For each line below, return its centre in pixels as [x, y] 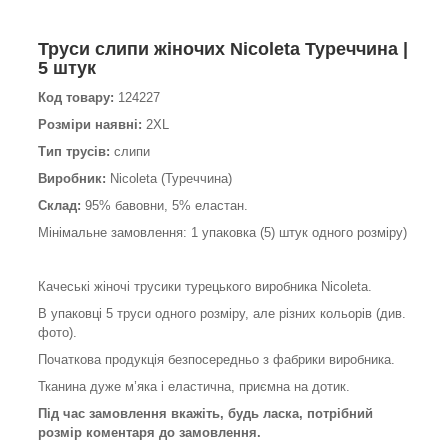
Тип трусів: [74, 151]
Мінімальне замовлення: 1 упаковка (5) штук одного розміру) [222, 232]
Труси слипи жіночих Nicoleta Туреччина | [223, 48]
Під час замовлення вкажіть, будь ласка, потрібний [205, 413]
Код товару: [78, 97]
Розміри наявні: [90, 124]
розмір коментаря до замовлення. [151, 432]
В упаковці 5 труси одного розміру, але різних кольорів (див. [222, 313]
